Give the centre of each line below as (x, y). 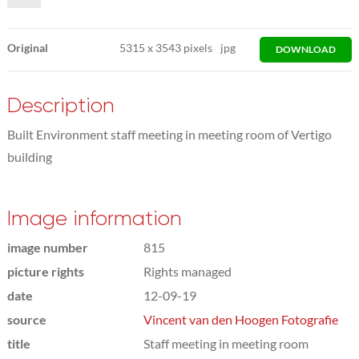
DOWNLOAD (306, 49)
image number (47, 247)
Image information (94, 218)
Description (61, 105)
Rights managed (187, 271)
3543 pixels (183, 47)
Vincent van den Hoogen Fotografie (240, 319)
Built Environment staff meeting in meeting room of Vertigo (169, 134)
